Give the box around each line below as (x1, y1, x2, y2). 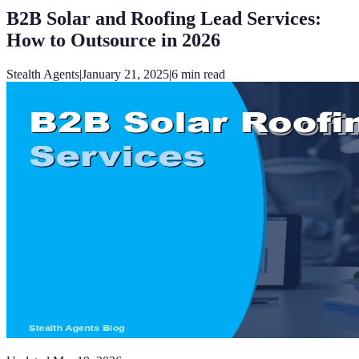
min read (178, 67, 225, 81)
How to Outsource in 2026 (6, 29, 220, 50)
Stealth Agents (6, 67, 79, 81)
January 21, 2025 (82, 67, 169, 81)
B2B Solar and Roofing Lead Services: (6, 7, 321, 29)
